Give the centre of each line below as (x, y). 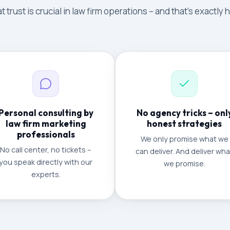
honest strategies (184, 123)
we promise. (184, 164)
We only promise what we (184, 139)
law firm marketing (46, 123)
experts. (46, 174)
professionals (46, 134)
